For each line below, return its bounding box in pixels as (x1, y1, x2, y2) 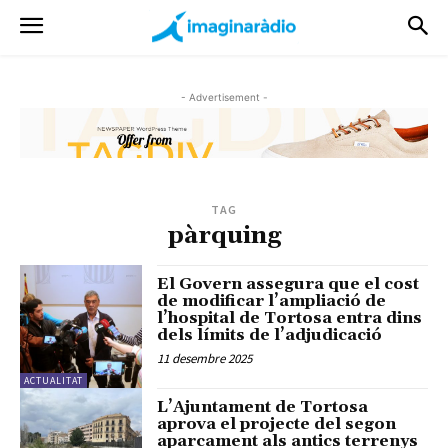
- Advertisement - (180, 91, 268, 103)
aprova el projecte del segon (157, 413, 397, 434)
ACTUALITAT (24, 373, 83, 387)
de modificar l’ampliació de (157, 291, 387, 312)
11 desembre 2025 (157, 350, 253, 368)
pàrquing (167, 221, 281, 252)
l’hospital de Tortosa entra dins (157, 308, 423, 329)
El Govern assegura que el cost (157, 274, 420, 295)
